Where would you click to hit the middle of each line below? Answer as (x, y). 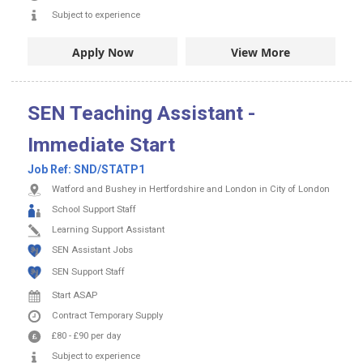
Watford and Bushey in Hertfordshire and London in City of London (191, 190)
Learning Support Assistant (108, 230)
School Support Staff (94, 210)
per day (106, 336)
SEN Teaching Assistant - (142, 113)
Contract (70, 316)
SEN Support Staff (88, 272)
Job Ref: (51, 170)
